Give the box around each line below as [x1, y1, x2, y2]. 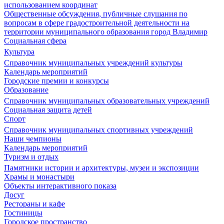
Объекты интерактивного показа [4, 181, 116, 190]
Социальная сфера [4, 36, 66, 45]
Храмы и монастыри [4, 172, 74, 181]
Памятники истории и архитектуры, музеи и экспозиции [4, 163, 199, 172]
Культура [4, 47, 34, 56]
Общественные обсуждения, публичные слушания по [4, 9, 187, 18]
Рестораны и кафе [4, 199, 65, 208]
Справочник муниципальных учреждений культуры [4, 58, 182, 67]
